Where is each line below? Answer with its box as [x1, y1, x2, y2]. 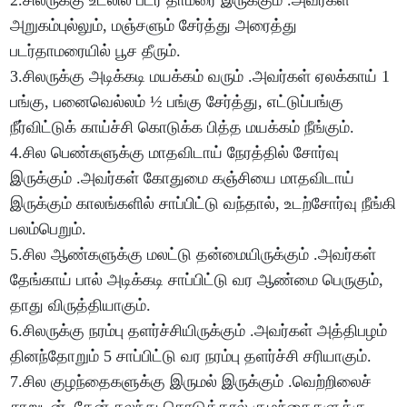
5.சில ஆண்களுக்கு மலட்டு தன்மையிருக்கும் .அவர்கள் [10, 245, 377, 264]
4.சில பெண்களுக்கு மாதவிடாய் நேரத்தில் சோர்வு [10, 144, 340, 163]
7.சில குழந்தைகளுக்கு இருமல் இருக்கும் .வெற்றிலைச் [10, 372, 372, 392]
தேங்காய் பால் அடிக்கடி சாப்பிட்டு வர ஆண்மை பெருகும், [10, 271, 384, 290]
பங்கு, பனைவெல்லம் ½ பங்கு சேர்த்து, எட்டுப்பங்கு [10, 93, 344, 112]
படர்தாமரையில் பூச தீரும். [10, 42, 182, 61]
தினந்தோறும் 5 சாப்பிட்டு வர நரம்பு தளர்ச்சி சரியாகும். [10, 347, 372, 366]
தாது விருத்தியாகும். [10, 296, 152, 315]
